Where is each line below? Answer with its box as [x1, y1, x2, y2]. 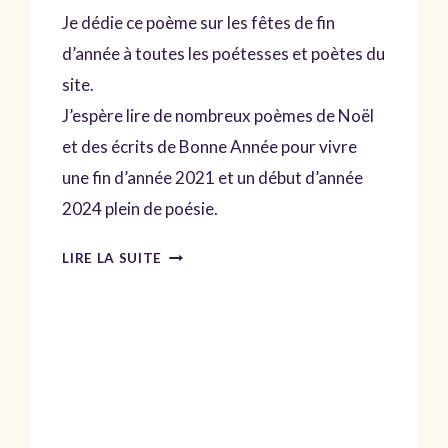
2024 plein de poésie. [62, 198, 219, 220]
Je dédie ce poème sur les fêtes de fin [62, 12, 336, 34]
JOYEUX [161, 244, 219, 261]
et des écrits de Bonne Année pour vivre [62, 136, 358, 158]
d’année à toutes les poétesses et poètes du [62, 43, 386, 65]
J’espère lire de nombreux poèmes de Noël [62, 105, 375, 127]
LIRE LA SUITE [62, 250, 163, 267]
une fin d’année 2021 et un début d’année [62, 167, 364, 189]
